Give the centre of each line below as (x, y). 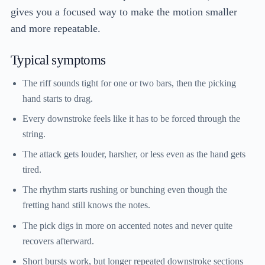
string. (34, 134)
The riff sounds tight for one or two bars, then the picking (129, 83)
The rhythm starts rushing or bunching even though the (125, 190)
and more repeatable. (56, 28)
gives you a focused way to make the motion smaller (124, 12)
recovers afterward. (58, 241)
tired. (32, 170)
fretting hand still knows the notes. (86, 205)
